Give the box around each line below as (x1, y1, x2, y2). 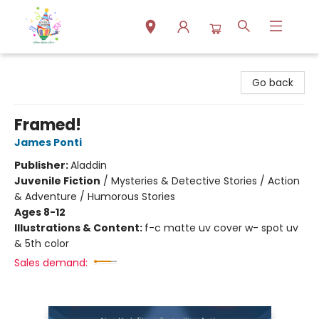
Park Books (11, 60, 63, 74)
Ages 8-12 (14, 205, 66, 219)
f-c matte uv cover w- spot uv (145, 221, 298, 235)
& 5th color (14, 236, 69, 251)
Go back (252, 75, 293, 90)
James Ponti (14, 135, 82, 150)
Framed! (14, 114, 81, 136)
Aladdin (70, 158, 107, 172)
